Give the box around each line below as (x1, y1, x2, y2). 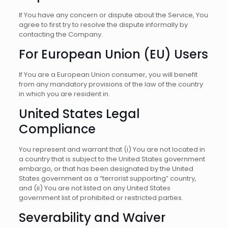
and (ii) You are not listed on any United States (18, 183, 170, 193)
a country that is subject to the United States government (18, 154, 205, 164)
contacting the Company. (18, 30, 103, 39)
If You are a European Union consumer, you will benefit (18, 70, 197, 79)
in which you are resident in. (18, 89, 110, 99)
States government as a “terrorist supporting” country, (18, 174, 196, 183)
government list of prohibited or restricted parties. (18, 193, 183, 203)
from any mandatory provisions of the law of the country (18, 79, 203, 89)
